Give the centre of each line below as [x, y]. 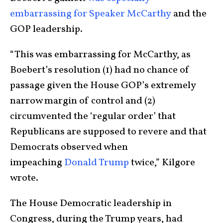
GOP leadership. [47, 30]
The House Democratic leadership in [91, 204]
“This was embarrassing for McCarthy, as [100, 55]
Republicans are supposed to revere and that [108, 132]
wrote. [25, 178]
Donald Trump [97, 163]
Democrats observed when [69, 148]
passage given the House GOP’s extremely [103, 86]
